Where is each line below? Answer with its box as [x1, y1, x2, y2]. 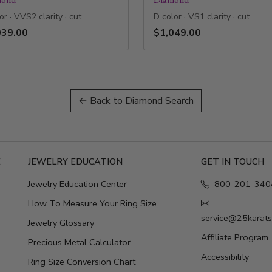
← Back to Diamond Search [78, 94, 194, 108]
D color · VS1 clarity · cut [154, 11, 250, 23]
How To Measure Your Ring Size [28, 197, 157, 210]
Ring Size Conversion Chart [28, 256, 135, 268]
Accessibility [201, 251, 249, 263]
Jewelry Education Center [28, 178, 127, 191]
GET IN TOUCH [201, 155, 264, 168]
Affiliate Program [201, 231, 268, 244]
